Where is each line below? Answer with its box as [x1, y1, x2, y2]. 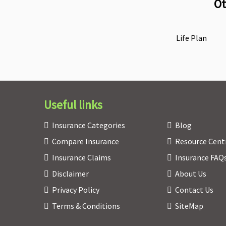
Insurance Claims [52, 152, 111, 163]
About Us [175, 168, 206, 179]
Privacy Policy [52, 185, 99, 195]
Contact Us [175, 185, 213, 195]
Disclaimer [52, 168, 89, 179]
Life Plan [176, 33, 207, 43]
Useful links [44, 97, 102, 113]
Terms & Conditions [52, 201, 120, 211]
